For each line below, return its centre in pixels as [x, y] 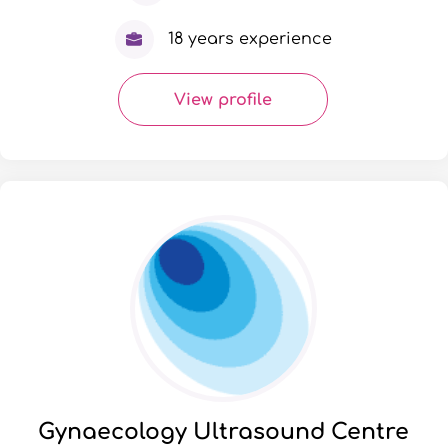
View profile [223, 99]
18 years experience [249, 39]
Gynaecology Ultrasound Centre [223, 431]
